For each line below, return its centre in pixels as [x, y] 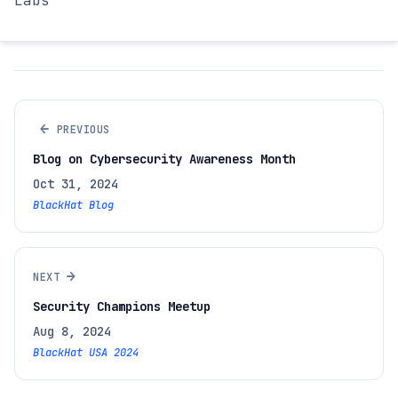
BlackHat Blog [73, 206]
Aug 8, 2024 [72, 332]
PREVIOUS [83, 129]
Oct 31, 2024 [76, 184]
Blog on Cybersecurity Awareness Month [164, 159]
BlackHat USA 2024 [86, 353]
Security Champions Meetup [122, 307]
